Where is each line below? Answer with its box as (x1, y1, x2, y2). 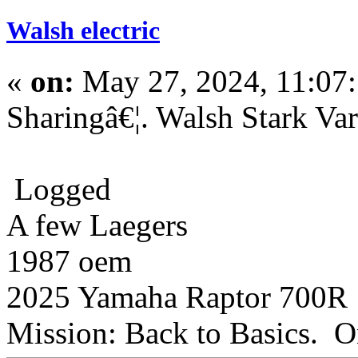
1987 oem (6, 244, 132, 279)
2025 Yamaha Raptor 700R (6, 280, 348, 315)
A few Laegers (6, 208, 188, 243)
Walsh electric (6, 16, 160, 46)
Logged (6, 172, 111, 207)
